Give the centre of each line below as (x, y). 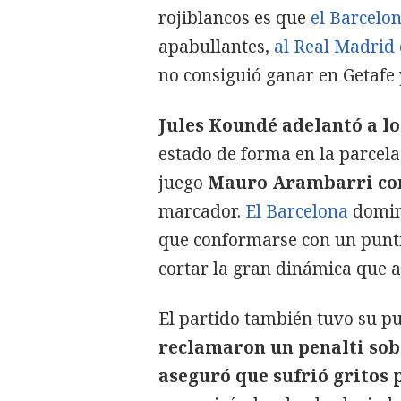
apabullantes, (216, 47)
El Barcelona (297, 211)
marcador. (202, 211)
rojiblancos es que (235, 18)
